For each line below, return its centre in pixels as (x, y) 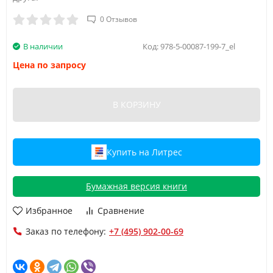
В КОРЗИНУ (136, 105)
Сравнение (121, 211)
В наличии (43, 46)
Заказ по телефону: (66, 231)
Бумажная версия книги (136, 186)
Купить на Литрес (144, 152)
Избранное (49, 211)
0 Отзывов (119, 19)
